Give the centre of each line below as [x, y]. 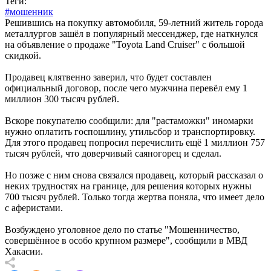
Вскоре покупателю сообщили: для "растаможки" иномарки [129, 121]
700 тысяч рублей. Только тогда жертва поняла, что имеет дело [135, 197]
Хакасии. [26, 252]
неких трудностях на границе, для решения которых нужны [128, 186]
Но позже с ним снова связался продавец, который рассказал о [134, 175]
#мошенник [29, 12]
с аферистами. [34, 208]
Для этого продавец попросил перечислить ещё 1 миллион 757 [135, 143]
